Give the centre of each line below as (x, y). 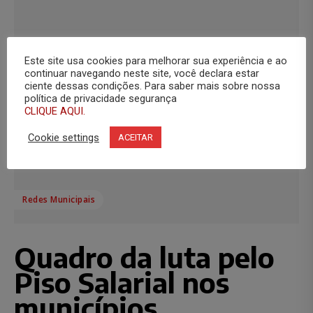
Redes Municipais (59, 200)
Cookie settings (64, 137)
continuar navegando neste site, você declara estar (142, 73)
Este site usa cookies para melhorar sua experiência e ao (156, 61)
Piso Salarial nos (122, 283)
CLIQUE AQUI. (55, 111)
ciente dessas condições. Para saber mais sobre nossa (152, 86)
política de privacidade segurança (101, 99)
